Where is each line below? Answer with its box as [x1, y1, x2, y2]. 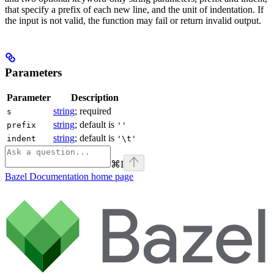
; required [75, 106, 111, 117]
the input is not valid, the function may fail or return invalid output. [5, 15, 261, 26]
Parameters [5, 65, 62, 79]
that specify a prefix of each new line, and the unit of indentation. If [5, 4, 264, 15]
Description [71, 92, 119, 103]
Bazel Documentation [5, 171, 89, 182]
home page [89, 171, 133, 182]
